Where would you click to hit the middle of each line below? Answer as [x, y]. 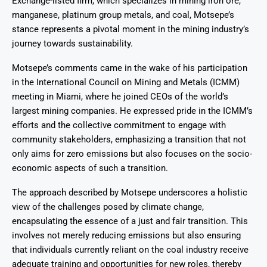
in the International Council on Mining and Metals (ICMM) [126, 82]
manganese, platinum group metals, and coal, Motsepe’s [123, 15]
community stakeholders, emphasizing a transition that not [129, 139]
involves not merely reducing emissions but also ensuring [126, 235]
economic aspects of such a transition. [90, 168]
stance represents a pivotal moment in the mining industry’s [131, 29]
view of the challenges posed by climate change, [108, 207]
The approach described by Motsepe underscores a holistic [130, 192]
